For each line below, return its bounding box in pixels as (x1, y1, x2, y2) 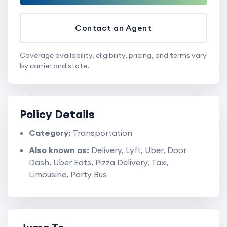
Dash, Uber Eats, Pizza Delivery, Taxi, (29, 157, 169, 167)
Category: (29, 127, 71, 138)
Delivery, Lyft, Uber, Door (89, 144, 186, 155)
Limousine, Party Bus (29, 169, 107, 179)
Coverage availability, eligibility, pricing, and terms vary (20, 50, 207, 60)
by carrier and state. (20, 61, 89, 70)
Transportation (71, 127, 132, 138)
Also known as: (29, 144, 89, 155)
